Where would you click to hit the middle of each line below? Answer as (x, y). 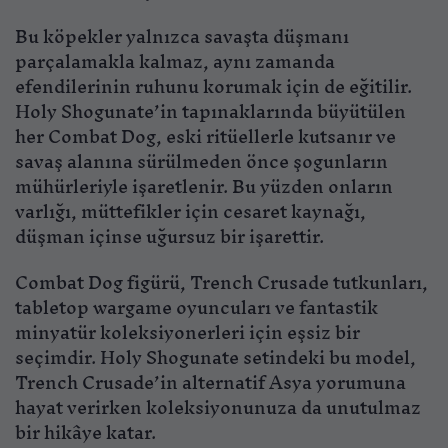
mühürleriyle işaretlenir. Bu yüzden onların (204, 187)
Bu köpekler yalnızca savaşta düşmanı (182, 37)
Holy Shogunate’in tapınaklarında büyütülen (210, 112)
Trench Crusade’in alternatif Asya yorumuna (210, 383)
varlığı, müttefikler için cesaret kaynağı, (190, 212)
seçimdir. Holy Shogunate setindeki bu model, (215, 358)
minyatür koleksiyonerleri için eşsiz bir (187, 333)
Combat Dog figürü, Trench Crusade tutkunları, (221, 283)
